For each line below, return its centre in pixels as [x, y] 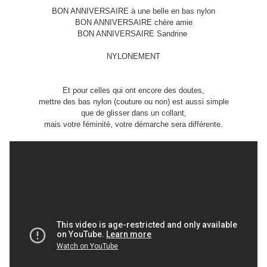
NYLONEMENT [133, 57]
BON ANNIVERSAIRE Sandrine [133, 34]
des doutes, [183, 91]
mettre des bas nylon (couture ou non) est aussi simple [133, 102]
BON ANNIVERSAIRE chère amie [133, 23]
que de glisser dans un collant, [133, 113]
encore [150, 91]
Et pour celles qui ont [100, 91]
